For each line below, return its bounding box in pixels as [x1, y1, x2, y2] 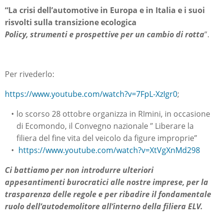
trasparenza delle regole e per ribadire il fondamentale [5, 189, 211, 200]
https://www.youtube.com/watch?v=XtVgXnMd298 [18, 145, 200, 155]
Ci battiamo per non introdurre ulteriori [5, 165, 154, 175]
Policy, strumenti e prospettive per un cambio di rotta [5, 29, 204, 40]
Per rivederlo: [5, 69, 54, 79]
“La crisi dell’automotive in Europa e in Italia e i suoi [5, 5, 205, 15]
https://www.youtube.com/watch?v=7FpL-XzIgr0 [5, 89, 177, 99]
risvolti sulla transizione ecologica [5, 17, 137, 28]
